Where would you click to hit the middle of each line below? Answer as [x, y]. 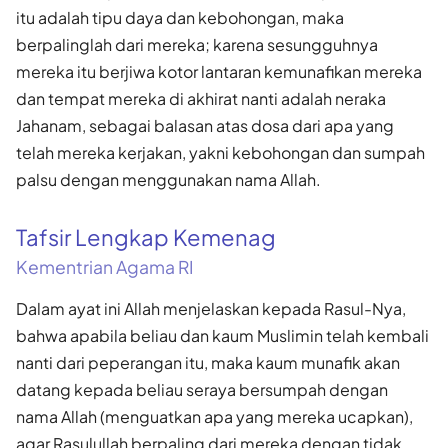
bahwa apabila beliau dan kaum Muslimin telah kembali [222, 335]
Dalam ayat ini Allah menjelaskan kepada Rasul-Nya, [211, 308]
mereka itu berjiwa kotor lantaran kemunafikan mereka [219, 71]
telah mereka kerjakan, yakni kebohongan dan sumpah [220, 152]
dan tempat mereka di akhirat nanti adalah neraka [201, 98]
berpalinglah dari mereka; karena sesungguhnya [197, 44]
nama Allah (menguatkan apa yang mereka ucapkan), [214, 416]
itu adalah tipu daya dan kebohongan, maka [180, 17]
